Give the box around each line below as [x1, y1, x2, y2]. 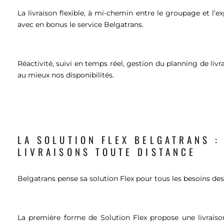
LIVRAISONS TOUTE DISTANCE [17, 144, 196, 158]
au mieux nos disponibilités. [17, 70, 116, 80]
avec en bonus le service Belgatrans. [17, 20, 145, 29]
